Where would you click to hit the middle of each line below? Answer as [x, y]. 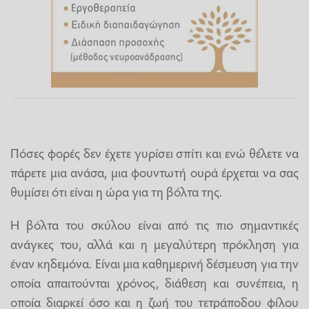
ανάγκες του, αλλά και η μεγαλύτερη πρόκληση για [154, 243]
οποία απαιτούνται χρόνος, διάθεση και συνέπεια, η [154, 282]
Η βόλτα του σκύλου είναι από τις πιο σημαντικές [154, 224]
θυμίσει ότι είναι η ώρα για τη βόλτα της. [116, 191]
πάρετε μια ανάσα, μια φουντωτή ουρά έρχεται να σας [154, 172]
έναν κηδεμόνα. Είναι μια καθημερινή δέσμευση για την [154, 262]
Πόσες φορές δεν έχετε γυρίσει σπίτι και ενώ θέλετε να [154, 153]
